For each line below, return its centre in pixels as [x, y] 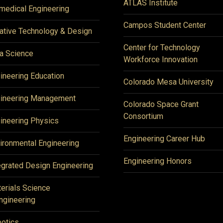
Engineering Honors [158, 161]
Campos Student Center [165, 25]
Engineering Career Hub [164, 139]
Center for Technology [162, 48]
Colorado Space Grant [161, 104]
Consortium [143, 116]
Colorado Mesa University [168, 82]
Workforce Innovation [161, 59]
